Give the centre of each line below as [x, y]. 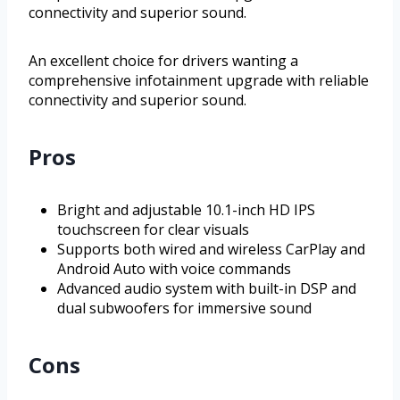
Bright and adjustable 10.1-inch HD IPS [186, 209]
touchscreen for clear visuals [153, 229]
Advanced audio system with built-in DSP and [207, 288]
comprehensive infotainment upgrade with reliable [199, 80]
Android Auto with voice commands [174, 268]
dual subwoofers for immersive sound [184, 308]
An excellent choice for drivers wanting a [163, 60]
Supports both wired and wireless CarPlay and [211, 249]
